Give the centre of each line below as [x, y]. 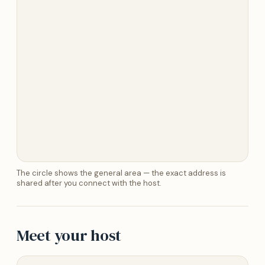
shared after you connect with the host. [89, 183]
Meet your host [69, 235]
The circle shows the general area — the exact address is [121, 173]
